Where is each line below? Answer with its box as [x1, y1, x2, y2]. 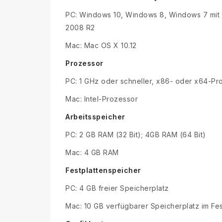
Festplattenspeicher [65, 166, 141, 175]
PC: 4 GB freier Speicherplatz [65, 184, 169, 193]
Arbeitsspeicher [65, 112, 125, 121]
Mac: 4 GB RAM [65, 148, 119, 157]
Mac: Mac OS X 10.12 [65, 41, 137, 50]
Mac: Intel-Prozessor [65, 95, 138, 104]
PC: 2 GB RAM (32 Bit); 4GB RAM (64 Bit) [65, 130, 206, 139]
